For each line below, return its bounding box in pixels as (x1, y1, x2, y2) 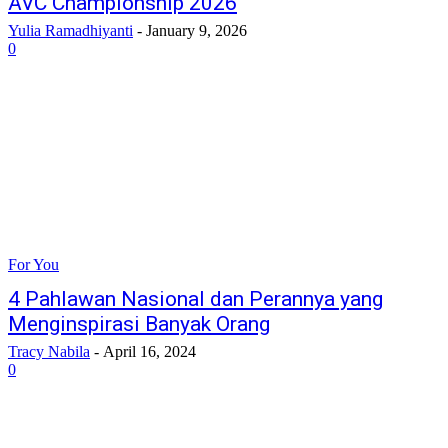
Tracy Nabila (8, 343, 90, 360)
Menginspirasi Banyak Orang (8, 312, 270, 336)
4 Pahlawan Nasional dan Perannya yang (8, 287, 383, 311)
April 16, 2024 (103, 343, 196, 360)
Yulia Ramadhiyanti (8, 22, 133, 39)
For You (8, 256, 59, 273)
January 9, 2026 (146, 22, 247, 39)
